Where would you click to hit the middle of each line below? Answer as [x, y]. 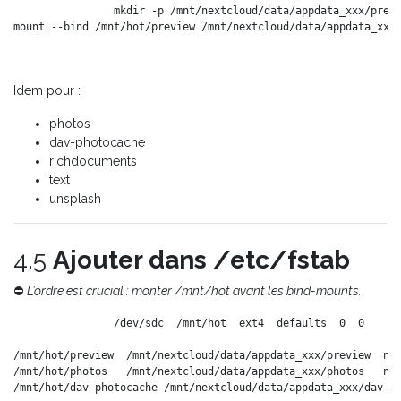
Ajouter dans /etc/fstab [201, 260]
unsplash [75, 198]
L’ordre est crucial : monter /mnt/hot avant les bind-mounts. [194, 290]
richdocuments [93, 161]
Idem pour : [47, 90]
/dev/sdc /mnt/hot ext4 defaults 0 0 [239, 323]
